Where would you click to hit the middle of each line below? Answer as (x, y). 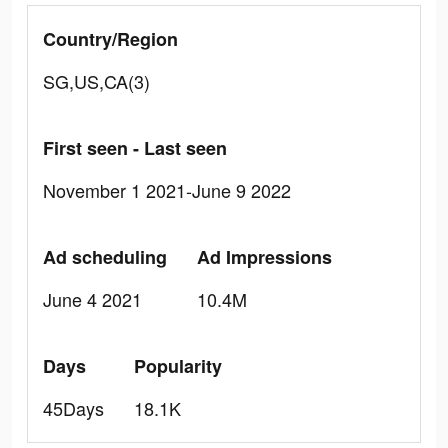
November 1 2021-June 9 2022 (167, 190)
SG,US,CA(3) (96, 81)
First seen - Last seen (135, 148)
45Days (73, 408)
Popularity (178, 366)
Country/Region (110, 39)
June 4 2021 (92, 299)
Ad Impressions (264, 257)
